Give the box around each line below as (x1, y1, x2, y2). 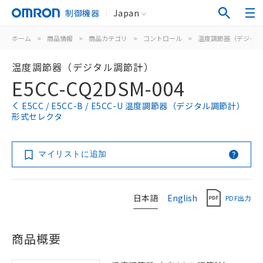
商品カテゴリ (89, 33, 127, 43)
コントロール (143, 33, 182, 43)
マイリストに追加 (38, 149, 107, 159)
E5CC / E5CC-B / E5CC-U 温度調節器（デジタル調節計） (22, 100, 245, 112)
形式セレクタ (12, 110, 63, 122)
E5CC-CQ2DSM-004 (12, 75, 185, 102)
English (167, 191, 197, 204)
